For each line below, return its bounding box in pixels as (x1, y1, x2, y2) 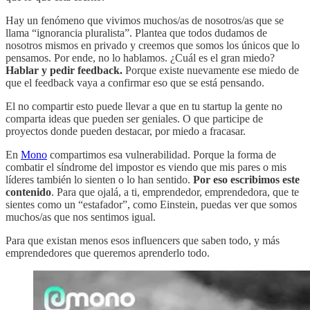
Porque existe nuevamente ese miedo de (122, 64, 299, 76)
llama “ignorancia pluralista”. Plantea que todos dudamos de (6, 26, 267, 39)
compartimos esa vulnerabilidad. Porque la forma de (47, 148, 276, 161)
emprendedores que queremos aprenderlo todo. (6, 246, 212, 259)
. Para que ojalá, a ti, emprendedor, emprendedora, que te (51, 185, 299, 198)
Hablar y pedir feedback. (6, 64, 122, 76)
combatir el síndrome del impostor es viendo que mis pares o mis (6, 161, 286, 173)
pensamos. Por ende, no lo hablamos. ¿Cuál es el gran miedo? (6, 51, 275, 64)
